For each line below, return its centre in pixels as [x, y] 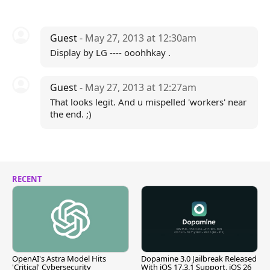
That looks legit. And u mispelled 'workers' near [148, 102]
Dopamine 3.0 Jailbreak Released [199, 259]
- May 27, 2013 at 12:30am [138, 38]
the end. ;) [71, 114]
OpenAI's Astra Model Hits [59, 259]
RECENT [27, 179]
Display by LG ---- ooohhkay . [110, 52]
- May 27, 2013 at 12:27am [138, 87]
